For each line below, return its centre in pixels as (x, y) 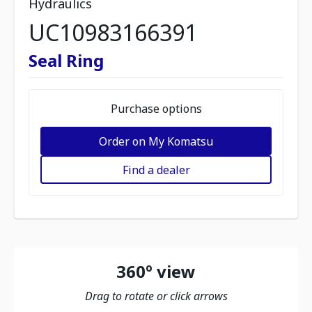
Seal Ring (66, 60)
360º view (156, 271)
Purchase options (156, 109)
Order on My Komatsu (156, 141)
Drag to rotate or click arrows (156, 296)
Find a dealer (156, 170)
